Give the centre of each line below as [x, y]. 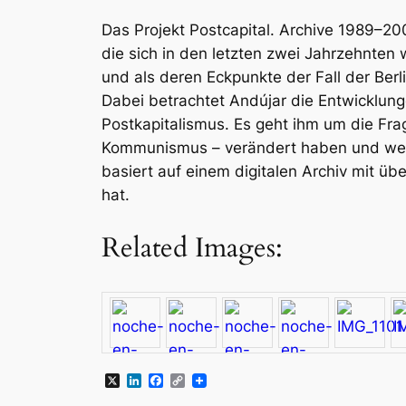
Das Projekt [145, 29]
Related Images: [192, 249]
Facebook [197, 381]
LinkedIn [170, 381]
